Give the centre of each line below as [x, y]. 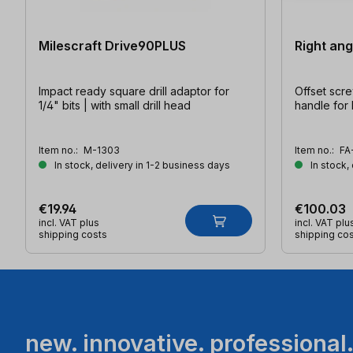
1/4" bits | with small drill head [115, 106]
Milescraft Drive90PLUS [112, 46]
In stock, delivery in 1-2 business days [141, 165]
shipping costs [73, 235]
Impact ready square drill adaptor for [134, 91]
